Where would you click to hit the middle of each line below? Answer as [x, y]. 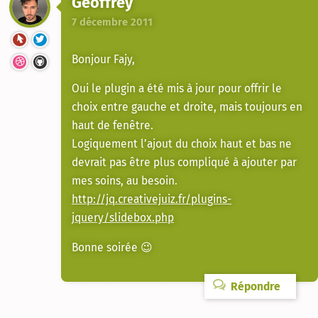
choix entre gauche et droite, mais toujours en [187, 107]
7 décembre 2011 [112, 22]
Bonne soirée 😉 [112, 247]
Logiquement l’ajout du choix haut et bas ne [182, 144]
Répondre [254, 286]
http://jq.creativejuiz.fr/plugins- [152, 199]
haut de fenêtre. [113, 126]
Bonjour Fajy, [103, 59]
